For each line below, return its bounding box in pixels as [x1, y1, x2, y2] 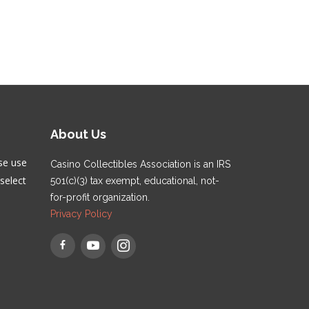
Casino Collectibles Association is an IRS [50, 159, 230, 170]
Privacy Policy [50, 208, 112, 219]
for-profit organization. [50, 192, 150, 203]
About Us [50, 127, 106, 141]
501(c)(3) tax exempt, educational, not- [50, 175, 219, 186]
